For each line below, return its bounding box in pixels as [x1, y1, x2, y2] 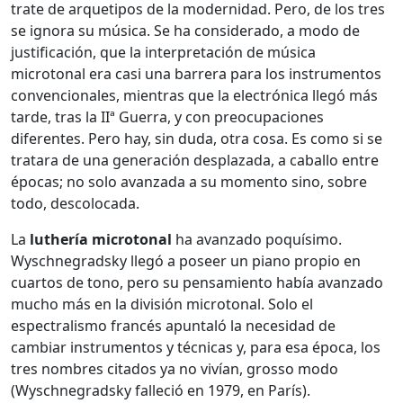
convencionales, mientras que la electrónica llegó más [11, 85, 378, 105]
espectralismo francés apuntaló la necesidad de [11, 315, 336, 336]
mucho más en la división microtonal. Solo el [11, 293, 313, 314]
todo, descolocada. [11, 193, 139, 213]
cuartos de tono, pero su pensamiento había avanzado [11, 272, 383, 292]
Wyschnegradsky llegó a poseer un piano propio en [11, 250, 361, 271]
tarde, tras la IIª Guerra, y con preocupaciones [11, 106, 324, 127]
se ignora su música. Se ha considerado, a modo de [11, 20, 360, 40]
